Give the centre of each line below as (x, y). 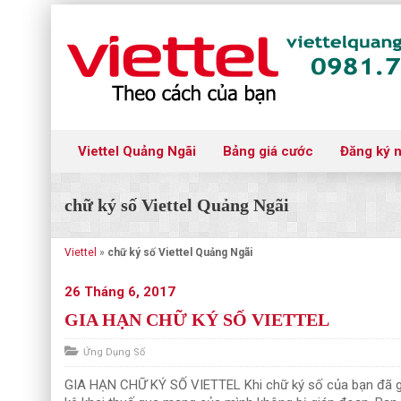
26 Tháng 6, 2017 (120, 292)
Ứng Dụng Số (114, 352)
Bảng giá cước (268, 151)
